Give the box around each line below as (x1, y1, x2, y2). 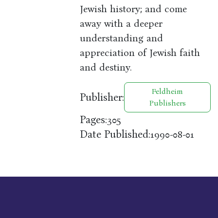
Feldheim (152, 87, 183, 96)
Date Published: (80, 127, 151, 141)
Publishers (149, 98, 186, 108)
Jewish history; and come (80, 3, 187, 15)
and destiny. (80, 61, 132, 73)
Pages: (80, 113, 108, 126)
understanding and (80, 32, 163, 44)
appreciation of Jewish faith (80, 47, 200, 59)
